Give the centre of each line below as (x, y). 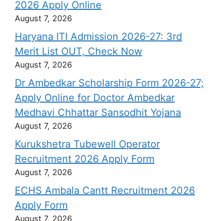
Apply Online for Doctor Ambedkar (95, 97)
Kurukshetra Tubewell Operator (87, 144)
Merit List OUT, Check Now (78, 51)
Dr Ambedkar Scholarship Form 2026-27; (109, 83)
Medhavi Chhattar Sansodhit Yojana (98, 112)
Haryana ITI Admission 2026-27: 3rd (98, 36)
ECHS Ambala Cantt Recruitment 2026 (105, 190)
